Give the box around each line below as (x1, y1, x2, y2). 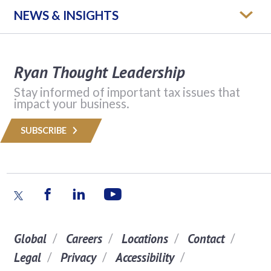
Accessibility (115, 249, 174, 266)
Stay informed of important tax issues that (13, 84, 240, 99)
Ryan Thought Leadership (13, 61, 185, 82)
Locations (121, 230, 168, 247)
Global (13, 230, 47, 247)
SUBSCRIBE (20, 125, 68, 135)
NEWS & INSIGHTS (13, 7, 119, 22)
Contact (187, 230, 224, 247)
